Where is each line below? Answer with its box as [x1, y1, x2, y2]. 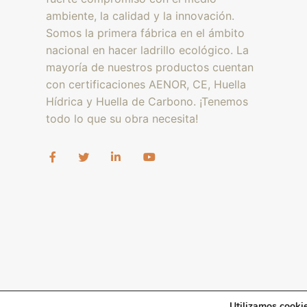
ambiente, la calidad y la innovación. [46, 8, 234, 23]
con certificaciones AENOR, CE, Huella [46, 77, 246, 91]
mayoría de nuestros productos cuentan [46, 60, 254, 74]
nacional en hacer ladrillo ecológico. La [46, 42, 249, 57]
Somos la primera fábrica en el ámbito [46, 25, 245, 40]
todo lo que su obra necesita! [46, 111, 198, 125]
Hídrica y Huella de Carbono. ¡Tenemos [46, 94, 248, 108]
